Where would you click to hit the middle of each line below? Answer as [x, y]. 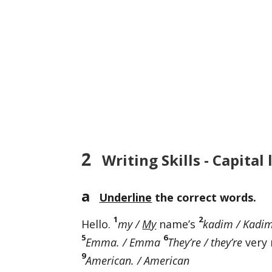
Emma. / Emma [125, 243]
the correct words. [204, 198]
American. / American [138, 261]
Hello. [98, 224]
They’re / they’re [205, 243]
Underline [126, 198]
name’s [178, 224]
